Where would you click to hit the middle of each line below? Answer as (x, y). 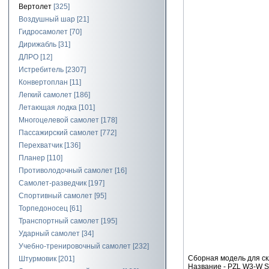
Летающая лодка (48, 107)
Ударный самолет (49, 234)
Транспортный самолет (59, 221)
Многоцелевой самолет (59, 120)
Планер (32, 158)
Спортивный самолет (56, 196)
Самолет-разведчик (53, 183)
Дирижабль (38, 44)
